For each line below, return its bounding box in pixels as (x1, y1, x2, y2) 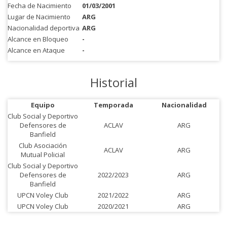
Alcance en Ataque (8, 46, 65, 55)
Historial (90, 74, 137, 91)
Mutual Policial (21, 150, 65, 159)
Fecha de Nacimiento (8, 1, 71, 10)
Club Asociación (19, 141, 67, 150)
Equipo (31, 100, 55, 109)
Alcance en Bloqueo (8, 34, 68, 44)
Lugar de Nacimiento (8, 12, 70, 21)
